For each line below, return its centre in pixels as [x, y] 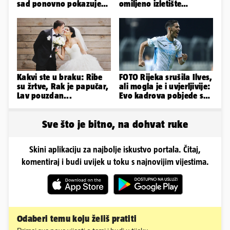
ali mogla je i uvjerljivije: [165, 86]
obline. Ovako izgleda [57, 13]
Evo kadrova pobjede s [161, 95]
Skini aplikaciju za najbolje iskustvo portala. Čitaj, [115, 149]
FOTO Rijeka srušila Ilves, [166, 77]
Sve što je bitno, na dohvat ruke [115, 124]
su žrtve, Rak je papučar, [63, 86]
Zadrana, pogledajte [157, 13]
